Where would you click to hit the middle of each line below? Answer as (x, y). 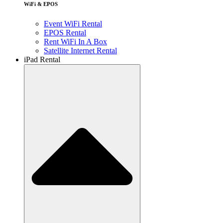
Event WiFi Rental (73, 23)
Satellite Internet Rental (80, 50)
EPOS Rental (65, 32)
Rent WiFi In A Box (75, 41)
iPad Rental (42, 59)
